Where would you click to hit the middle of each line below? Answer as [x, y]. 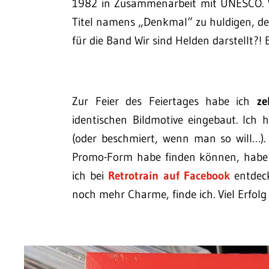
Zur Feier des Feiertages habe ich [165, 101]
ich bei [90, 176]
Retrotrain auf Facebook [169, 176]
